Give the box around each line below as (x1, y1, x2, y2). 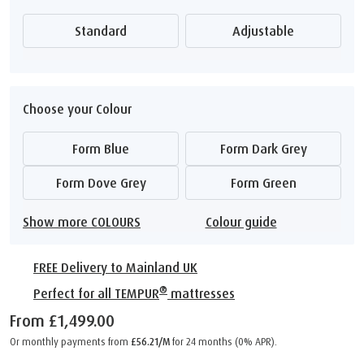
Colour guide (205, 214, 277, 231)
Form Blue (78, 141, 129, 158)
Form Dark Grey (225, 141, 307, 158)
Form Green (236, 175, 297, 192)
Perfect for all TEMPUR (33, 285, 159, 302)
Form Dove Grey (61, 175, 146, 192)
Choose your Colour (23, 101, 132, 118)
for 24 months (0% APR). (170, 336, 277, 349)
